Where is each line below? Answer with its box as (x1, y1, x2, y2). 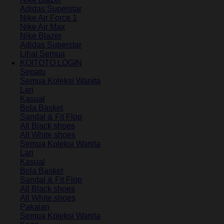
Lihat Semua (20, 49, 65, 58)
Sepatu (20, 67, 45, 76)
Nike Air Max (20, 22, 65, 31)
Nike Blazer (20, 31, 61, 40)
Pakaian (20, 202, 49, 211)
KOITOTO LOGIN (20, 58, 82, 67)
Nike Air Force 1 (20, 13, 77, 22)
